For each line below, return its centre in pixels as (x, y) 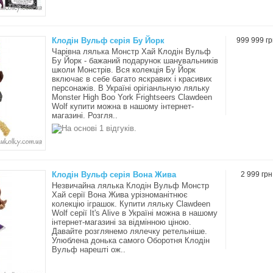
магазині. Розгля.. (85, 115)
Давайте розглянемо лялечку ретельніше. (129, 231)
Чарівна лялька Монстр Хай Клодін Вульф (131, 51)
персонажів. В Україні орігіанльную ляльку (131, 88)
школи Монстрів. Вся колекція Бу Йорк (124, 70)
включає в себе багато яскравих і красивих (132, 79)
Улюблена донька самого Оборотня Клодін (131, 240)
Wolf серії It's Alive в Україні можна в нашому (135, 213)
